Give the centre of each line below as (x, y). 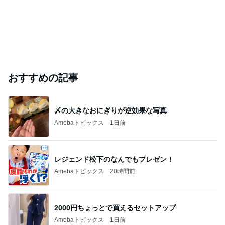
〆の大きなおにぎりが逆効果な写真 (110, 110)
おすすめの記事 (43, 78)
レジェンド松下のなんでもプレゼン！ (114, 159)
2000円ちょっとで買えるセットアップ (115, 208)
